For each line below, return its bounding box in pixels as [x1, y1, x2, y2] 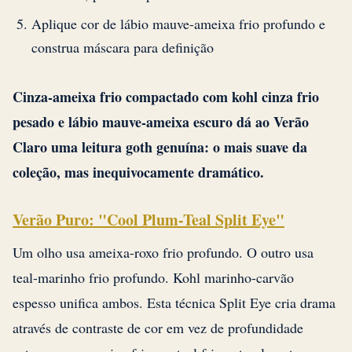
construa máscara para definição [31, 38, 214, 57]
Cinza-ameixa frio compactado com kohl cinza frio [13, 86, 319, 108]
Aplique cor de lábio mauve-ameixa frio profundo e [31, 14, 325, 34]
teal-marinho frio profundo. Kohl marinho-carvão [13, 268, 294, 288]
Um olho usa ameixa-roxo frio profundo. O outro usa [13, 243, 313, 262]
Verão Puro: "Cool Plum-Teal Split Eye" [13, 208, 284, 232]
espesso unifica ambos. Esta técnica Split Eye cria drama [13, 293, 335, 313]
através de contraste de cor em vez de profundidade [13, 318, 303, 338]
